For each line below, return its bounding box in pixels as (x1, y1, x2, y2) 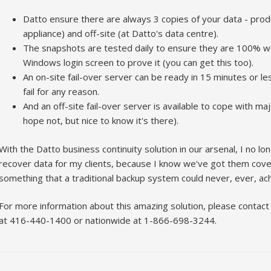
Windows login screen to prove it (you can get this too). (22, 56, 253, 69)
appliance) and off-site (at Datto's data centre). (22, 27, 218, 40)
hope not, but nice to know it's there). (22, 114, 178, 127)
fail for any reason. (22, 85, 99, 98)
